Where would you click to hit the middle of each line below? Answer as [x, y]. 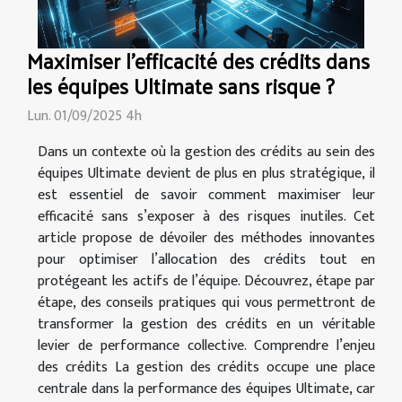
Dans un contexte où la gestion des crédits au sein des [206, 152]
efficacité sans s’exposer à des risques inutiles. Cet [206, 216]
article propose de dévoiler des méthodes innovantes [206, 238]
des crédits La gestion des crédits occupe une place [206, 367]
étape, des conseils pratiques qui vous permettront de [206, 302]
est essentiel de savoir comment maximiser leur [206, 195]
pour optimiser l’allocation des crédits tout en [206, 259]
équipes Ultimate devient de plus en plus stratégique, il [206, 173]
